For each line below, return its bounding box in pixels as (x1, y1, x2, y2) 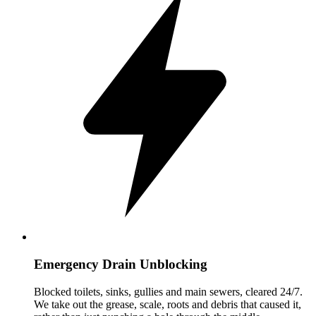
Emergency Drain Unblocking (34, 256, 207, 272)
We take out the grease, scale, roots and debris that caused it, (34, 298, 301, 310)
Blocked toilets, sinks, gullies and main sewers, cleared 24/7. (34, 285, 303, 298)
